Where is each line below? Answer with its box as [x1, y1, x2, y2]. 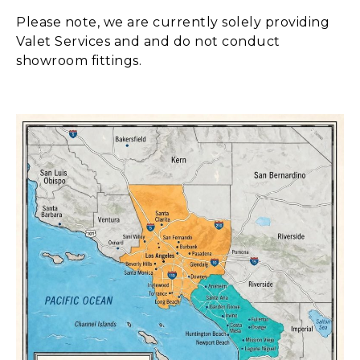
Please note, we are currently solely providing [16, 14, 329, 30]
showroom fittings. [16, 52, 141, 68]
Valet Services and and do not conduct [16, 33, 280, 49]
